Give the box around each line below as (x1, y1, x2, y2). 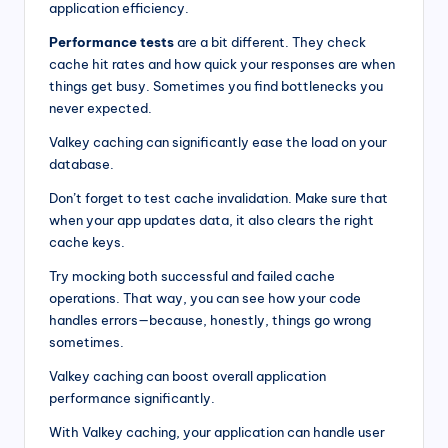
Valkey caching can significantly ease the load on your (49, 133, 387, 150)
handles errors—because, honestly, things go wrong (49, 311, 371, 328)
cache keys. (49, 233, 125, 250)
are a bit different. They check (174, 33, 366, 50)
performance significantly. (49, 389, 215, 406)
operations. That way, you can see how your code (49, 289, 361, 306)
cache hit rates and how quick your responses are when (49, 55, 395, 72)
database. (49, 155, 114, 172)
